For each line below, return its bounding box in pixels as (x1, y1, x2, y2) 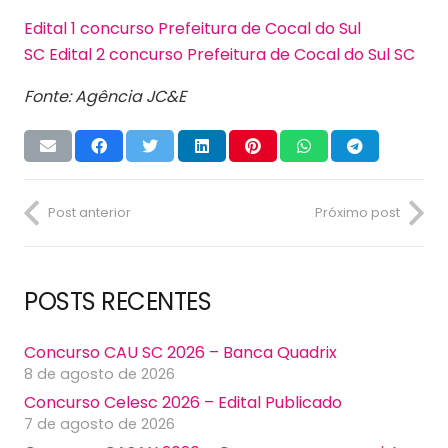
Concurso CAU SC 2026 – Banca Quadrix (24, 341, 337, 365)
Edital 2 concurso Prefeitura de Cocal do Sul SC (49, 42, 415, 66)
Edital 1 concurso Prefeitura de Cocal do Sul (24, 16, 361, 40)
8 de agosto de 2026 (24, 364, 175, 385)
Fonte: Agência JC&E (24, 84, 186, 108)
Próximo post (315, 204, 400, 222)
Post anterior (48, 204, 131, 222)
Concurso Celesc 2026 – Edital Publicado (24, 391, 342, 415)
